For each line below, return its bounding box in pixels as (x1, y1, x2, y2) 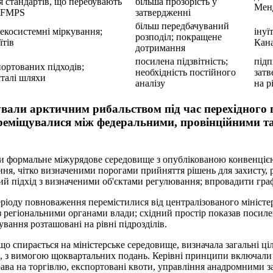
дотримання (135, 43, 185, 54)
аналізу (135, 78, 165, 89)
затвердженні (135, 7, 191, 18)
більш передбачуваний (135, 21, 229, 32)
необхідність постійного (135, 67, 236, 78)
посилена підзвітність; (135, 56, 228, 67)
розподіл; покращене (135, 32, 222, 43)
